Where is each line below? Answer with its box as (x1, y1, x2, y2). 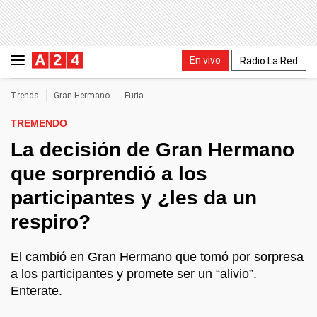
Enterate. (11, 284, 62, 298)
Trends (11, 91, 39, 100)
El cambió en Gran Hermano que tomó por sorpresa (11, 250, 304, 264)
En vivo (190, 54, 221, 66)
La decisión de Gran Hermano (11, 139, 294, 161)
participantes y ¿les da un (11, 187, 257, 209)
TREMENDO (11, 117, 67, 129)
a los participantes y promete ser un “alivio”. (11, 267, 257, 281)
